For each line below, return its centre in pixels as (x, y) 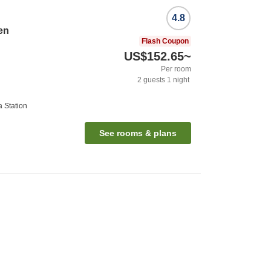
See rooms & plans (138, 133)
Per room (176, 69)
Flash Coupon (165, 41)
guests (153, 80)
